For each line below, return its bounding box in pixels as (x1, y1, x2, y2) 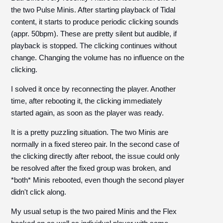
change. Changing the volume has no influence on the (11, 53, 185, 62)
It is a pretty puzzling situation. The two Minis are (11, 128, 169, 136)
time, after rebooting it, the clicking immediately (11, 97, 163, 105)
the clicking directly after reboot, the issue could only (11, 152, 180, 160)
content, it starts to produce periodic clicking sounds (11, 17, 179, 26)
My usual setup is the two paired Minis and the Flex (11, 207, 177, 216)
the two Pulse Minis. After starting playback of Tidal (11, 5, 176, 14)
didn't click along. (11, 188, 67, 196)
